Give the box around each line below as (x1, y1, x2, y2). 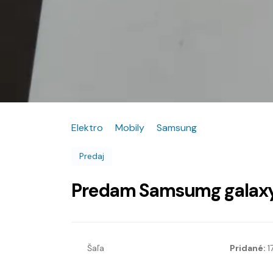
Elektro (71, 121, 103, 134)
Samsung (157, 121, 197, 134)
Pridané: (229, 243, 268, 254)
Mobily (115, 121, 144, 134)
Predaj (79, 150, 104, 161)
